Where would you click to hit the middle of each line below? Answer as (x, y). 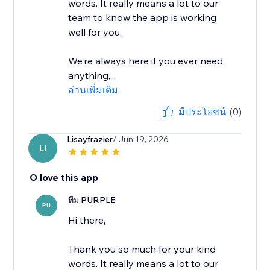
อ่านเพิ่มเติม (93, 90)
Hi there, (87, 220)
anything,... (92, 76)
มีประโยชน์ (202, 112)
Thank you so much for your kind (142, 249)
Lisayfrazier (90, 140)
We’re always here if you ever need (146, 61)
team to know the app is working (143, 18)
